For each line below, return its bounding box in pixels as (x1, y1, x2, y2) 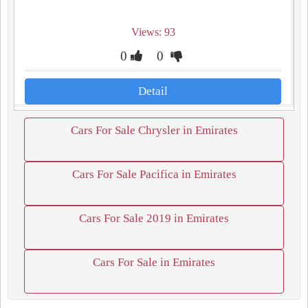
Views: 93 (131, 26, 175, 38)
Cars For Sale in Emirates (93, 256, 215, 269)
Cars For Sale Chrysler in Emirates (70, 124, 238, 137)
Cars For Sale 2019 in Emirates (79, 212, 229, 225)
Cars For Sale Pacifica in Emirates (71, 168, 236, 181)
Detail (138, 85, 168, 98)
